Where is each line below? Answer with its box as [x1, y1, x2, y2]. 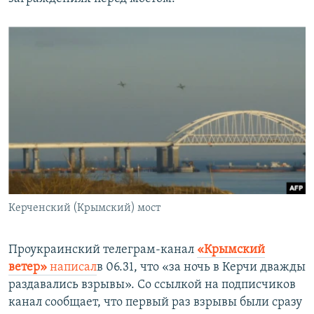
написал [47, 260, 97, 274]
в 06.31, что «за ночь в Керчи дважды [97, 260, 306, 274]
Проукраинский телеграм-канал [8, 243, 197, 257]
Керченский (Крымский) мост [8, 202, 161, 214]
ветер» [8, 260, 47, 274]
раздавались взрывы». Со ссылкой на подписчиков [8, 278, 296, 292]
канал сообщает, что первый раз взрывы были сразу [8, 295, 302, 309]
